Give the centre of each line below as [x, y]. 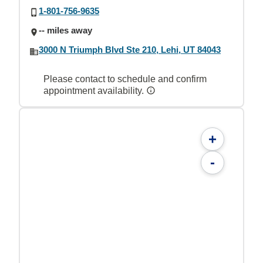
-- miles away [65, 30]
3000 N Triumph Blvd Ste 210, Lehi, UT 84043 [130, 50]
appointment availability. [95, 90]
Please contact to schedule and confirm [125, 79]
